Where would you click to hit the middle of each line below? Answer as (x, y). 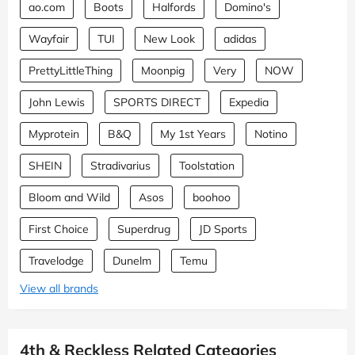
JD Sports (223, 229)
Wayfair (49, 38)
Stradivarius (120, 165)
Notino (271, 134)
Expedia (249, 102)
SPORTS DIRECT (157, 102)
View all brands (59, 288)
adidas (240, 38)
